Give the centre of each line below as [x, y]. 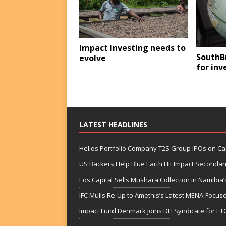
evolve [93, 58]
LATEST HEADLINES [113, 125]
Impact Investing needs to [132, 48]
